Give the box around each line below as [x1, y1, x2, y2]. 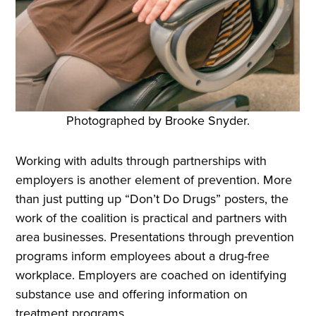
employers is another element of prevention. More [16, 171, 293, 190]
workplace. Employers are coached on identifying [16, 266, 287, 285]
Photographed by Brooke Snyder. [66, 111, 250, 130]
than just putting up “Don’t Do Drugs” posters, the [16, 190, 289, 209]
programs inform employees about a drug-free [16, 247, 270, 266]
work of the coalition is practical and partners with [16, 209, 288, 228]
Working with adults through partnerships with [16, 152, 267, 171]
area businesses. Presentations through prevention [16, 228, 295, 247]
